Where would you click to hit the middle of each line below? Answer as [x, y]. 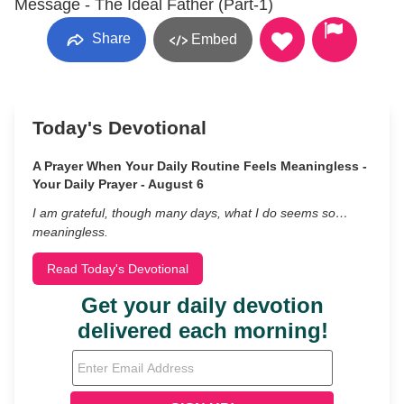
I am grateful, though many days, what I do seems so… [190, 213]
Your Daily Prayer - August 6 [118, 184]
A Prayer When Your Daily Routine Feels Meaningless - [200, 166]
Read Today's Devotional [118, 269]
